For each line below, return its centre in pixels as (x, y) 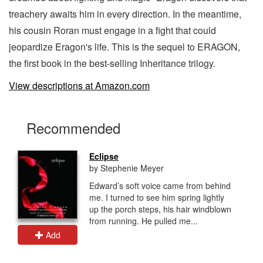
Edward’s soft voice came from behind (160, 185)
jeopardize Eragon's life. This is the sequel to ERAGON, (124, 46)
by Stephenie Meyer (127, 168)
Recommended (73, 127)
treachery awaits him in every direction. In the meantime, (125, 14)
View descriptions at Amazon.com (79, 85)
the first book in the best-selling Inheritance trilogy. (112, 63)
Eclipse (104, 156)
